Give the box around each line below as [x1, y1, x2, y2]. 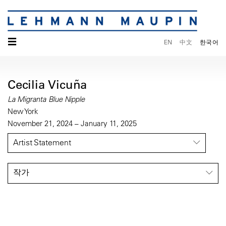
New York [8, 106, 38, 117]
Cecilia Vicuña [8, 77, 87, 92]
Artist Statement [13, 137, 71, 148]
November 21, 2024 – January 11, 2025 [8, 119, 137, 129]
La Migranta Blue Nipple [8, 94, 85, 104]
